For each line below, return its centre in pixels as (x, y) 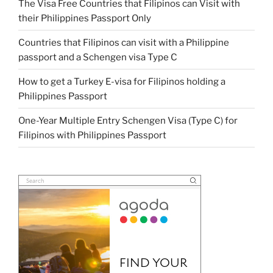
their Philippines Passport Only (85, 18)
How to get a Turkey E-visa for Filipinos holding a (122, 81)
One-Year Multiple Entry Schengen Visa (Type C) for (128, 120)
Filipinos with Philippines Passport (92, 135)
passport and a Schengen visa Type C (98, 57)
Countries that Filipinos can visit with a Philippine (124, 42)
